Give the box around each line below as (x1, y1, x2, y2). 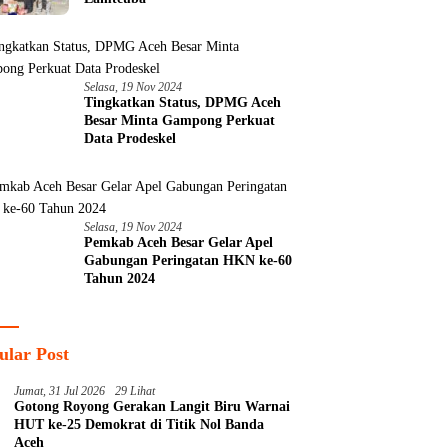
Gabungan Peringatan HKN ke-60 (84, 253, 293, 269)
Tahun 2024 (84, 271, 156, 287)
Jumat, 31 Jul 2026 (14, 384, 106, 399)
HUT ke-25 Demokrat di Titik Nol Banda (14, 417, 265, 433)
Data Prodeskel (84, 131, 177, 147)
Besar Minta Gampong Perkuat (84, 113, 276, 129)
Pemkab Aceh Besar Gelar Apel (84, 235, 274, 251)
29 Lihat (115, 384, 156, 399)
